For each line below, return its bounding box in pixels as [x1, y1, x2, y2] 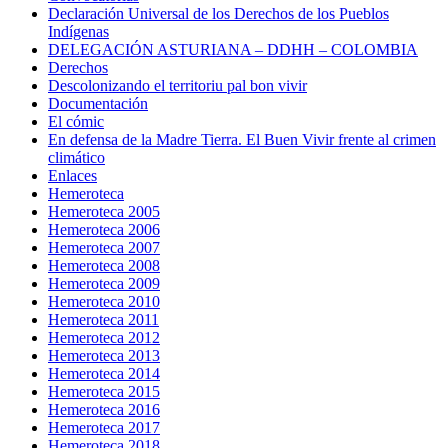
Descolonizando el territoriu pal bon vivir [48, 77, 307, 95]
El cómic [48, 113, 104, 131]
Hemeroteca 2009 [48, 275, 160, 293]
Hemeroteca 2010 [48, 293, 160, 311]
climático [48, 149, 105, 167]
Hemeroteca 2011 [48, 311, 159, 329]
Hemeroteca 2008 [48, 257, 160, 275]
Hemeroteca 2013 [48, 347, 160, 365]
